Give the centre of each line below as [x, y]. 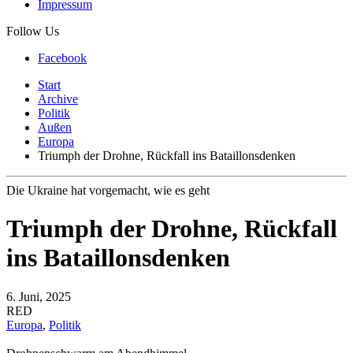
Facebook [62, 58]
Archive [58, 99]
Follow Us [33, 31]
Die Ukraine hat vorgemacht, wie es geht [108, 190]
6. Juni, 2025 [39, 296]
